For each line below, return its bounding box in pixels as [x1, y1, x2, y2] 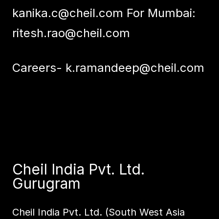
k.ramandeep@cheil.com [65, 61, 204, 75]
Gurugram [12, 175, 81, 193]
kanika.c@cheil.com [12, 6, 123, 21]
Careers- [12, 61, 66, 75]
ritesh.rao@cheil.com [12, 26, 130, 41]
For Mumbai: [123, 6, 196, 21]
